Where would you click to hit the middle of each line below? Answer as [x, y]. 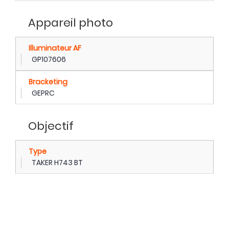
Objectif [51, 126]
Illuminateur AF [55, 48]
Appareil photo [71, 22]
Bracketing [48, 82]
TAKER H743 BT [57, 162]
